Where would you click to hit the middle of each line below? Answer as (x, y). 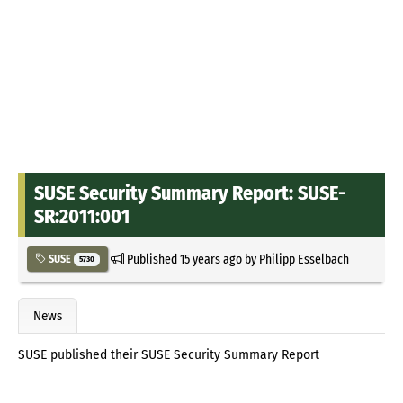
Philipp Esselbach (304, 259)
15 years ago (210, 259)
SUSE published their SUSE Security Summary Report (169, 355)
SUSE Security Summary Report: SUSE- (190, 193)
